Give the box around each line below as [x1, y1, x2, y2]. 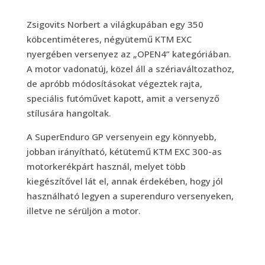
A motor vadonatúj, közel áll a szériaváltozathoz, [26, 63, 234, 75]
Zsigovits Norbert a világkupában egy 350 [26, 18, 203, 31]
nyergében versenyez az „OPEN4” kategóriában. [26, 48, 231, 60]
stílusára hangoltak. [26, 107, 111, 119]
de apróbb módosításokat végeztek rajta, [26, 77, 202, 90]
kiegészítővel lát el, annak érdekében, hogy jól [26, 175, 223, 188]
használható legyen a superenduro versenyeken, [26, 190, 234, 202]
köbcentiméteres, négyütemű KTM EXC [26, 33, 192, 46]
